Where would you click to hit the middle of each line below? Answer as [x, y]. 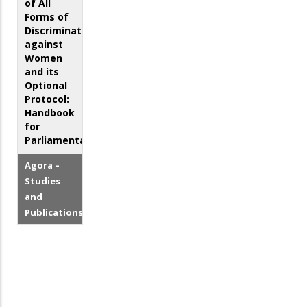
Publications [54, 213]
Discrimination [61, 31]
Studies [42, 181]
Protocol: [47, 99]
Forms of [47, 17]
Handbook [50, 113]
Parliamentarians [67, 140]
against [44, 45]
